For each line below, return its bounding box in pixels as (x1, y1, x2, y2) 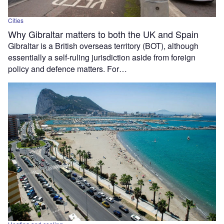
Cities (8, 15, 23, 24)
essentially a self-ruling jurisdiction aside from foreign (8, 51, 195, 63)
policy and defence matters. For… (8, 62, 127, 74)
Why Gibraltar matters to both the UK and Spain (8, 27, 198, 40)
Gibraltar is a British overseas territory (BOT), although (8, 39, 198, 51)
